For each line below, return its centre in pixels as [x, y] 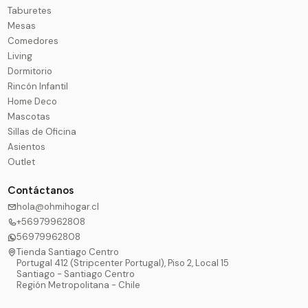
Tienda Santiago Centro [68, 252]
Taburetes [30, 11]
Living [20, 56]
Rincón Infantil [38, 86]
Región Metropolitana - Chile [79, 285]
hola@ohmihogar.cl [58, 207]
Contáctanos [41, 190]
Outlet [22, 162]
